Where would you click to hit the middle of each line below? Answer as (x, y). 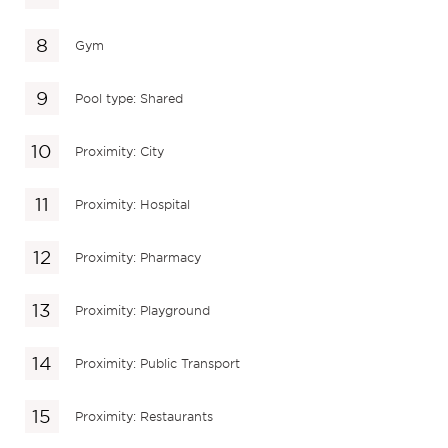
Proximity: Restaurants (144, 416)
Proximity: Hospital (133, 204)
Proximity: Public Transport (158, 363)
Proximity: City (120, 151)
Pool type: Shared (129, 98)
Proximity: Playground (143, 310)
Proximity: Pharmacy (138, 257)
